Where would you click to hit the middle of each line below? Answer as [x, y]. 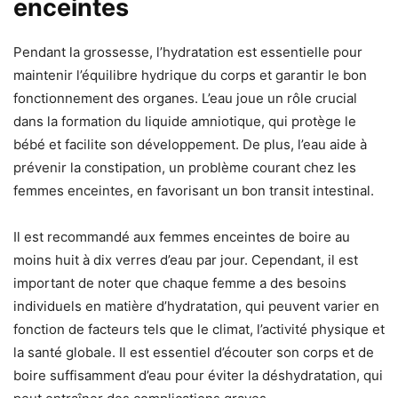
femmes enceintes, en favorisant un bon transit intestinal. [194, 190]
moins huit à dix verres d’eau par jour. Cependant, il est [186, 259]
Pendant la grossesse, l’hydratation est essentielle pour [188, 52]
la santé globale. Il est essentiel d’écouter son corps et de [194, 352]
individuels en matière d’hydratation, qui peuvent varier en [196, 306]
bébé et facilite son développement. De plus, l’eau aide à [190, 144]
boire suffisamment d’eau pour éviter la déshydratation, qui [198, 375]
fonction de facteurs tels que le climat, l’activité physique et [199, 329]
